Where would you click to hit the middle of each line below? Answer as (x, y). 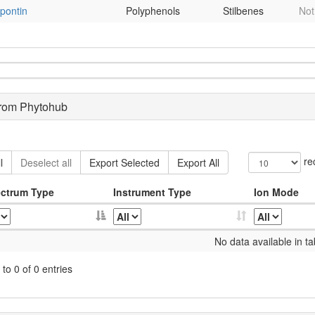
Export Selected (124, 163)
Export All (198, 163)
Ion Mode (276, 192)
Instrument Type (152, 192)
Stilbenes (243, 11)
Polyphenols (153, 11)
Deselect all (46, 163)
